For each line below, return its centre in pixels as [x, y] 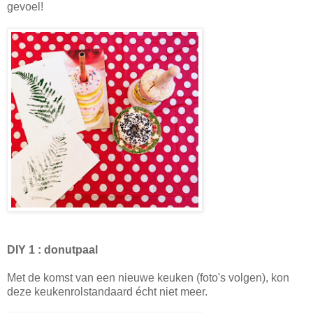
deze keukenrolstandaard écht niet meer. [107, 291]
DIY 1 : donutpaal [52, 249]
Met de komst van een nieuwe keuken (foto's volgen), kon [148, 277]
